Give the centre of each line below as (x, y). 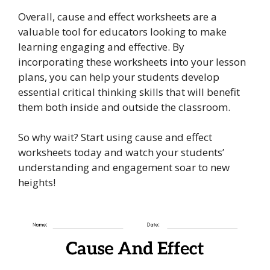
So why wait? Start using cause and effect (115, 137)
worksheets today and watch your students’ (121, 152)
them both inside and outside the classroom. (124, 107)
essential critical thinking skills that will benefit (129, 92)
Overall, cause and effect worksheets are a (118, 16)
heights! (37, 183)
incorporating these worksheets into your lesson (132, 61)
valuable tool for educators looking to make (122, 31)
